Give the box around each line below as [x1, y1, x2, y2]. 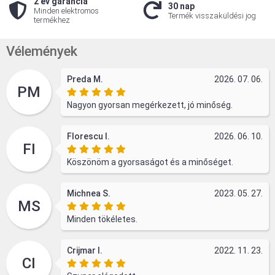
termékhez [33, 15, 70, 25]
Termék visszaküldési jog [168, 10, 256, 20]
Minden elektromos [33, 6, 99, 15]
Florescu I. [67, 131, 110, 141]
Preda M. [67, 74, 103, 84]
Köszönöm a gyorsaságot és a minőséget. [67, 157, 233, 167]
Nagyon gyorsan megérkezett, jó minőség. [67, 100, 233, 110]
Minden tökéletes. [67, 214, 137, 224]
